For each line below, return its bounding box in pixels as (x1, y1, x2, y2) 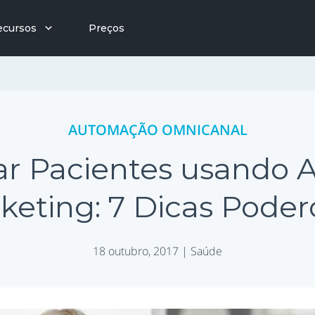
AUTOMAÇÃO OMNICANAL (67, 120, 247, 139)
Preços (89, 22, 124, 34)
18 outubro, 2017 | (93, 243, 191, 259)
